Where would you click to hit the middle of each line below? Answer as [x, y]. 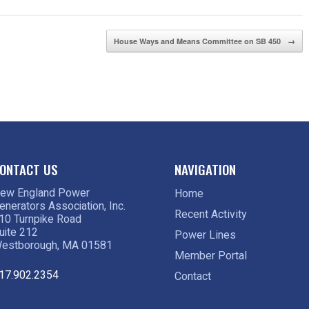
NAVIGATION [206, 169]
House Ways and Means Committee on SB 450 [198, 41]
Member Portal [211, 255]
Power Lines [206, 235]
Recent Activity [211, 214]
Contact [193, 276]
